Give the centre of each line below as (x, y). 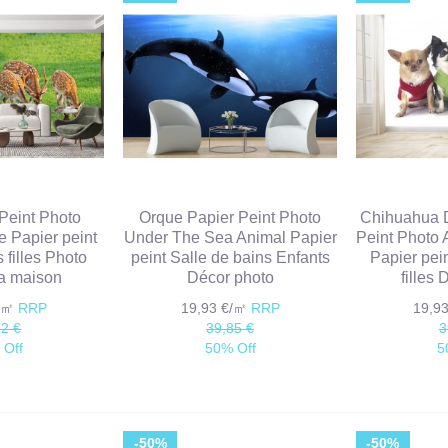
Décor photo (230, 278)
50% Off (230, 348)
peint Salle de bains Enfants (230, 258)
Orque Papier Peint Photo (230, 218)
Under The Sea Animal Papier (230, 238)
